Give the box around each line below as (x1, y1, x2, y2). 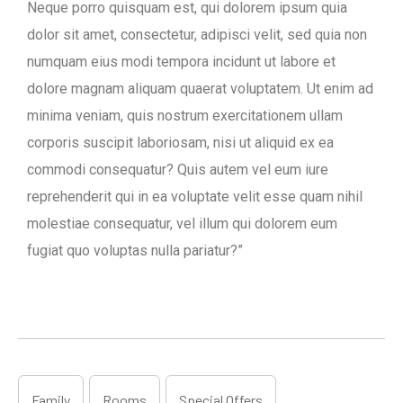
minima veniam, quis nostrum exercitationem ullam (27, 107, 343, 125)
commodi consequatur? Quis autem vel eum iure (27, 161, 328, 179)
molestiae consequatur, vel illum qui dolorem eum (27, 215, 337, 233)
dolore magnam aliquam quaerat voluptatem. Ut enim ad (27, 80, 373, 98)
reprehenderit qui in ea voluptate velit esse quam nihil (27, 188, 363, 206)
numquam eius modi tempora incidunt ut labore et (27, 53, 336, 71)
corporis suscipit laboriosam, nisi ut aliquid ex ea (27, 134, 334, 152)
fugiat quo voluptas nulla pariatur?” (27, 242, 243, 260)
